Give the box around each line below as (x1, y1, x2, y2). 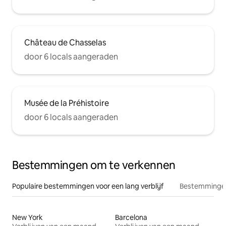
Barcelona (115, 213, 147, 222)
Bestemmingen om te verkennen (12, 158, 176, 173)
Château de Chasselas (24, 37, 106, 48)
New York (12, 213, 43, 222)
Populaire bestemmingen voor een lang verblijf (12, 182, 163, 191)
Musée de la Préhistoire (24, 98, 109, 109)
